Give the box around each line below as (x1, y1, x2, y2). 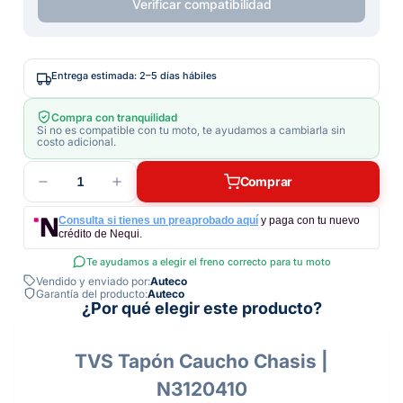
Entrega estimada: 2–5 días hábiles (51, 69, 217, 82)
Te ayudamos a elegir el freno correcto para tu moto (86, 255, 331, 268)
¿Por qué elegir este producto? (81, 299, 322, 318)
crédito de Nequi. (58, 228, 142, 240)
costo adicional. (37, 135, 116, 148)
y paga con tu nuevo (261, 214, 360, 227)
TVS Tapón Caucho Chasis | (75, 350, 328, 373)
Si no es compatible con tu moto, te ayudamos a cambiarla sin (37, 123, 345, 137)
